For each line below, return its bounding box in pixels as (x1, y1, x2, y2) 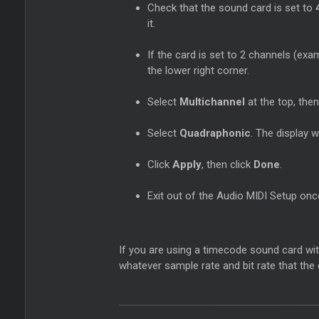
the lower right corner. (147, 64, 250, 77)
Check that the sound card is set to (147, 1, 316, 14)
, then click (202, 158, 254, 171)
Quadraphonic (179, 127, 251, 140)
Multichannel (179, 95, 246, 108)
